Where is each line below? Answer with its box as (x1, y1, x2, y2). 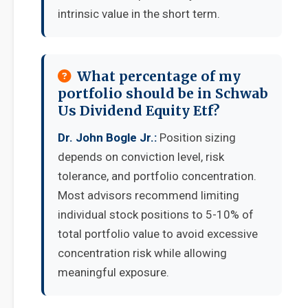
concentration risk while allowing (58, 246, 227, 260)
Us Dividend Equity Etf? (58, 102, 220, 119)
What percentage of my (77, 68, 241, 85)
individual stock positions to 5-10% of (58, 208, 254, 221)
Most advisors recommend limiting (58, 188, 239, 202)
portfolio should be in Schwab (58, 85, 268, 102)
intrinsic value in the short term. (58, 7, 220, 21)
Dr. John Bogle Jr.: (58, 131, 157, 144)
